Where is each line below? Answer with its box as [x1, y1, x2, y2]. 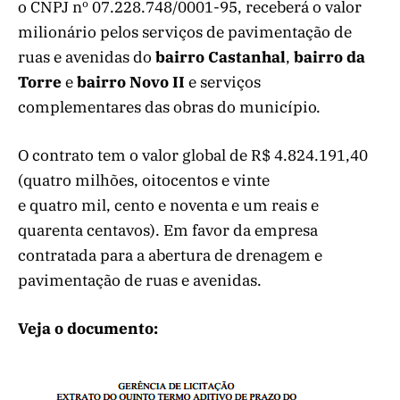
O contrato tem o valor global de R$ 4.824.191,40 [18, 145, 368, 165]
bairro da [294, 46, 365, 67]
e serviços [188, 71, 261, 92]
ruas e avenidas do [18, 46, 155, 67]
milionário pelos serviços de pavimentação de [18, 21, 352, 42]
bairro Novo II [77, 71, 188, 92]
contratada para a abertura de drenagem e [18, 245, 322, 265]
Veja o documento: [18, 318, 158, 338]
